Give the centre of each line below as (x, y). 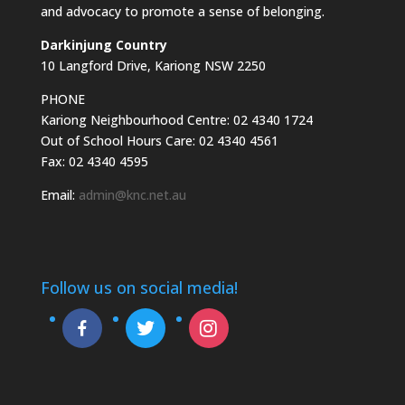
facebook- (91, 318)
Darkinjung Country (104, 45)
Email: (59, 195)
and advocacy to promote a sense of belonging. (182, 11)
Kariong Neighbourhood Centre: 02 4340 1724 (176, 120)
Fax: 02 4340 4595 (94, 161)
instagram (218, 318)
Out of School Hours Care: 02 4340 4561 (159, 141)
